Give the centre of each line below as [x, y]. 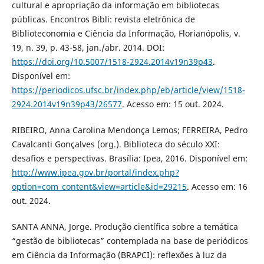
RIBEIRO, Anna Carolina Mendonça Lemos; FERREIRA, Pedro [129, 130]
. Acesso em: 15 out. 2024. [173, 104]
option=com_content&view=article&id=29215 [99, 187]
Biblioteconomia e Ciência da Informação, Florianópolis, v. [126, 33]
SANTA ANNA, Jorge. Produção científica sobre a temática [125, 227]
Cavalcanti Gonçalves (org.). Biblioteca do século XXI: [115, 144]
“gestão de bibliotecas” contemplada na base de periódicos [130, 241]
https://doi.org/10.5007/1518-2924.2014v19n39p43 [112, 62]
